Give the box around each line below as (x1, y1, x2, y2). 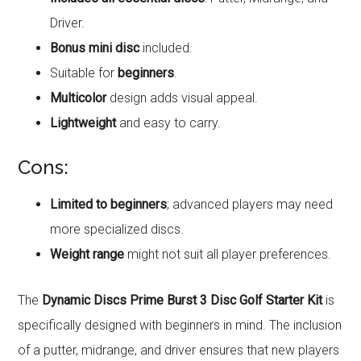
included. (139, 40, 193, 56)
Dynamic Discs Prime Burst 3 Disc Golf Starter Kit (42, 293, 323, 309)
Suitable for (50, 65, 118, 81)
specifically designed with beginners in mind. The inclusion (18, 317, 342, 334)
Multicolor (50, 90, 107, 106)
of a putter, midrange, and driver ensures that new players (18, 342, 340, 359)
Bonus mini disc (50, 40, 140, 56)
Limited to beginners (50, 197, 168, 213)
